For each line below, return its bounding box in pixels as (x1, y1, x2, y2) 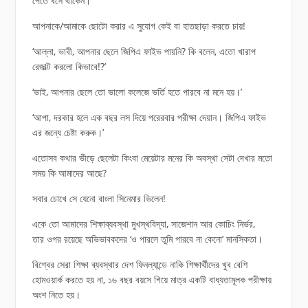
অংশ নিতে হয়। (32, 287, 80, 301)
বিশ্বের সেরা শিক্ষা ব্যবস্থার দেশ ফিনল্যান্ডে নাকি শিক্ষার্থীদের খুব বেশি (32, 257, 247, 271)
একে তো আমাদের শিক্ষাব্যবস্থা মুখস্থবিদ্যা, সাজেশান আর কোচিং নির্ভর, (32, 217, 255, 230)
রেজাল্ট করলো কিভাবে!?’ (32, 59, 106, 73)
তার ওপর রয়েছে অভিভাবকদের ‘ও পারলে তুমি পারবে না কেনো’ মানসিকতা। (32, 232, 263, 245)
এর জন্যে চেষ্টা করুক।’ (32, 125, 104, 139)
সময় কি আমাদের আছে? (32, 166, 107, 179)
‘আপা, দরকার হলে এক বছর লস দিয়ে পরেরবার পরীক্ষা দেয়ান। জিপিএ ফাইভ (32, 110, 266, 124)
